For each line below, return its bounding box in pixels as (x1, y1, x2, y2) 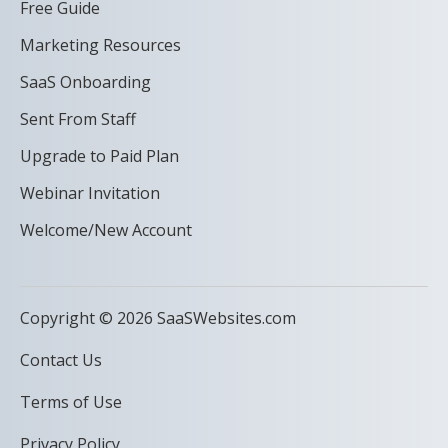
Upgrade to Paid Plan (20, 144, 179, 167)
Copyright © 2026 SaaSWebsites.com (20, 306, 296, 329)
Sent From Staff (20, 107, 136, 130)
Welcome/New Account (20, 218, 192, 241)
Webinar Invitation (20, 181, 160, 204)
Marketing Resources (20, 33, 181, 56)
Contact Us (20, 348, 102, 371)
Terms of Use (20, 390, 122, 413)
